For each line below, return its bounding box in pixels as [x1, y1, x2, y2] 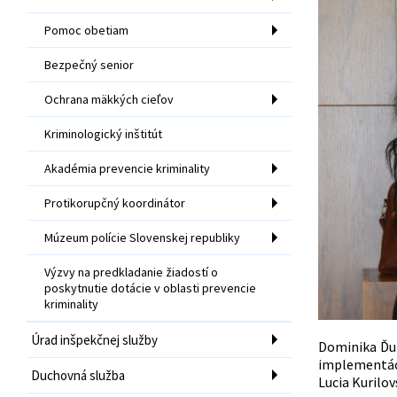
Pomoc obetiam [44, 21, 128, 38]
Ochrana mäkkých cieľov [44, 90, 174, 107]
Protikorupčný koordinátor [44, 194, 185, 211]
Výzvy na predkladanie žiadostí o [44, 263, 218, 280]
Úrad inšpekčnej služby [31, 331, 158, 348]
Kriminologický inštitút [44, 125, 162, 142]
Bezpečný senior [44, 56, 134, 73]
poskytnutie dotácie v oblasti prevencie [44, 279, 256, 296]
